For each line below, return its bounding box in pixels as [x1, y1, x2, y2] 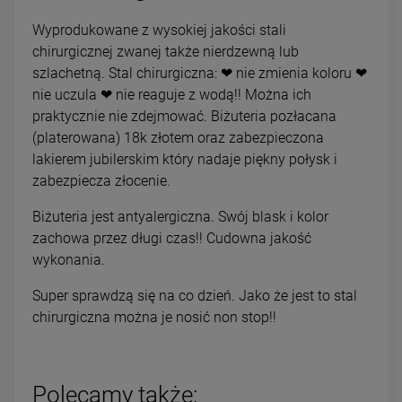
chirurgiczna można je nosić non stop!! [32, 309, 276, 327]
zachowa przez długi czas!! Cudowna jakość [32, 230, 311, 248]
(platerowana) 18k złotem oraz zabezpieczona [32, 129, 324, 147]
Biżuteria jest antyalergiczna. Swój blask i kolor [32, 208, 328, 226]
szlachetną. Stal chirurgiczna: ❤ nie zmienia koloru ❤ [32, 65, 367, 83]
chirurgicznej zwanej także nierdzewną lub [32, 43, 299, 61]
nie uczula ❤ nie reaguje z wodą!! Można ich [32, 86, 311, 104]
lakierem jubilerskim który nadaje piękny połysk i [32, 151, 337, 169]
